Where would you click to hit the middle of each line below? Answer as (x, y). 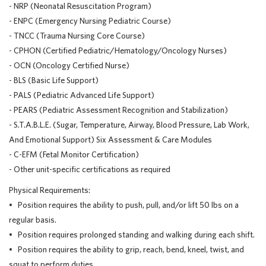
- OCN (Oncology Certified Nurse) (69, 65)
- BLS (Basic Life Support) (54, 80)
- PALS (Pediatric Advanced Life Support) (82, 95)
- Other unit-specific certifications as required (90, 169)
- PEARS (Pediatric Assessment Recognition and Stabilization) (118, 110)
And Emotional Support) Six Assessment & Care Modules (110, 140)
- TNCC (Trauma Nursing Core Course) (77, 36)
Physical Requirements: (50, 190)
